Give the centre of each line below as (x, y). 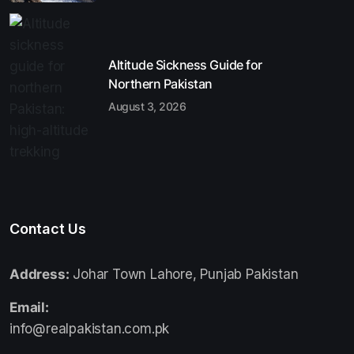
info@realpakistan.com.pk (90, 328)
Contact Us (48, 228)
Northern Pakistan (160, 84)
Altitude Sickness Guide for (185, 65)
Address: (40, 274)
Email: (29, 307)
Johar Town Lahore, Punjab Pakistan (184, 274)
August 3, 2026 (147, 107)
